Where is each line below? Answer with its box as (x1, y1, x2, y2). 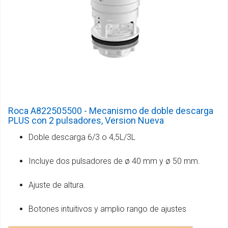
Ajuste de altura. (28, 180, 85, 190)
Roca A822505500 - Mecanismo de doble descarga (8, 105, 213, 116)
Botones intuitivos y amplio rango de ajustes (28, 204, 186, 214)
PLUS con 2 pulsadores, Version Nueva (8, 115, 164, 126)
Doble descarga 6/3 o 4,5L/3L (28, 132, 135, 142)
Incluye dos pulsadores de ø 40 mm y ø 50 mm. (28, 156, 200, 166)
